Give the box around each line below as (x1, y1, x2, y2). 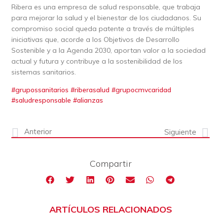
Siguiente (164, 127, 197, 137)
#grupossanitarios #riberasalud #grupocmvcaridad (11, 85, 171, 95)
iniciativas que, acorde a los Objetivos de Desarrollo (11, 35, 180, 44)
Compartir (89, 157, 132, 169)
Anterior (24, 127, 52, 137)
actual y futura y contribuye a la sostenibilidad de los (11, 57, 183, 66)
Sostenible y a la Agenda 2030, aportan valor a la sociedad (11, 46, 206, 55)
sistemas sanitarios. (11, 68, 76, 77)
